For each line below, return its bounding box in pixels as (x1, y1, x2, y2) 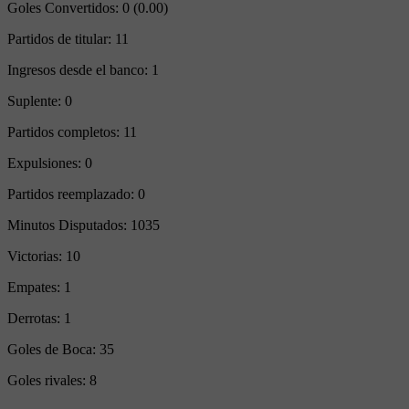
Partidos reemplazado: (7, 186, 138, 203)
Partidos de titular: (7, 31, 115, 47)
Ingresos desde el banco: (7, 62, 152, 79)
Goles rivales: (7, 372, 89, 389)
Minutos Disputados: (7, 217, 131, 234)
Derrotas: (7, 310, 64, 327)
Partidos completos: (7, 124, 123, 141)
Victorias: (7, 248, 66, 265)
